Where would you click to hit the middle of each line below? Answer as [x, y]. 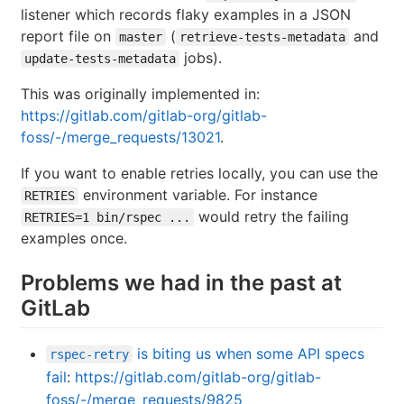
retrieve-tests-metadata [262, 37]
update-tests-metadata [100, 58]
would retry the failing [271, 216]
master [141, 37]
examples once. [74, 238]
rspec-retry [89, 355]
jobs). [201, 57]
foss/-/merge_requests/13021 [120, 137]
